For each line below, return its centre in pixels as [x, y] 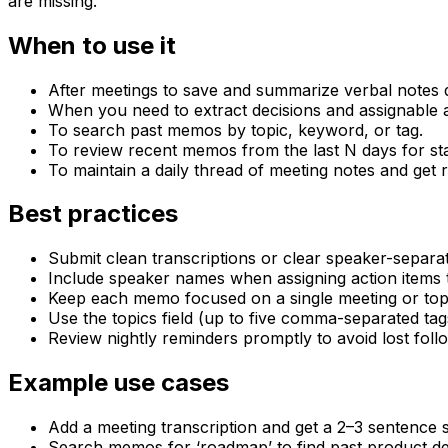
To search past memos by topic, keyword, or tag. [235, 129]
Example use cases [118, 383]
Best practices [93, 214]
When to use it [92, 45]
